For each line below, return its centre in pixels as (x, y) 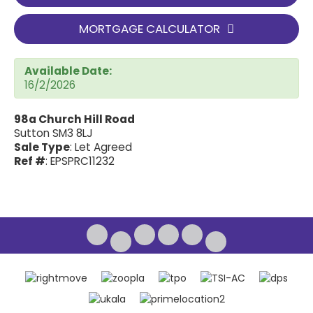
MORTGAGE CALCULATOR (150, 29)
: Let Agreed (101, 147)
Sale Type (42, 147)
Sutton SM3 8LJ (53, 133)
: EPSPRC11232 (80, 161)
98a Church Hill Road (74, 119)
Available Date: (68, 71)
